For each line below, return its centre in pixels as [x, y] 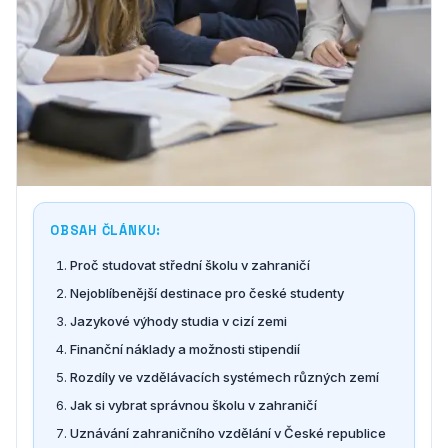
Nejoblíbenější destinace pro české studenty [207, 293]
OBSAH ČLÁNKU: [106, 230]
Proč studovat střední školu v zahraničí [190, 265]
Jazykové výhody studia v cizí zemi [178, 321]
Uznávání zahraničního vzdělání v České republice [228, 433]
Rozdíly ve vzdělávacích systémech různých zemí [224, 377]
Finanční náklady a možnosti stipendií [185, 349]
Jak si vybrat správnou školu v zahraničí [193, 405]
